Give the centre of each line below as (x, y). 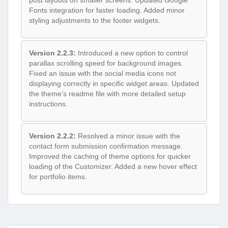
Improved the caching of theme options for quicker (110, 156)
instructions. (48, 104)
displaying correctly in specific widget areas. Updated (114, 83)
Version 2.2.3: (52, 53)
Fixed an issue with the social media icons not (103, 73)
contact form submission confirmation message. (106, 146)
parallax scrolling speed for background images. (106, 63)
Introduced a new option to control (132, 53)
